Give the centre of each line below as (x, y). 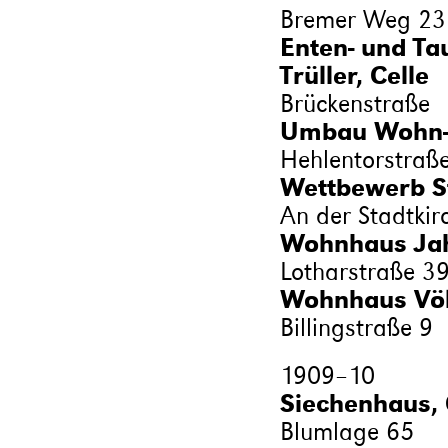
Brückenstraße (354, 103)
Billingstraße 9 (356, 327)
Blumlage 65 (346, 431)
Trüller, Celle (354, 75)
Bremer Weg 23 (362, 19)
